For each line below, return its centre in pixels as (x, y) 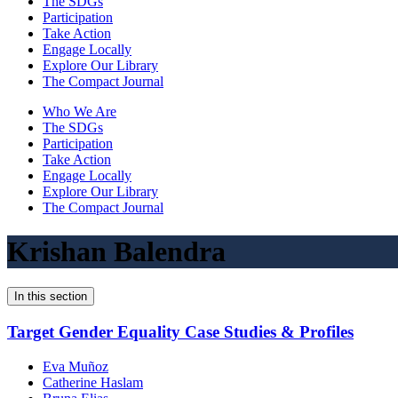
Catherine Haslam (93, 382)
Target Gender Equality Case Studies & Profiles (180, 332)
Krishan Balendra (116, 251)
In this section (51, 297)
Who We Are (80, 112)
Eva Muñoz (76, 366)
